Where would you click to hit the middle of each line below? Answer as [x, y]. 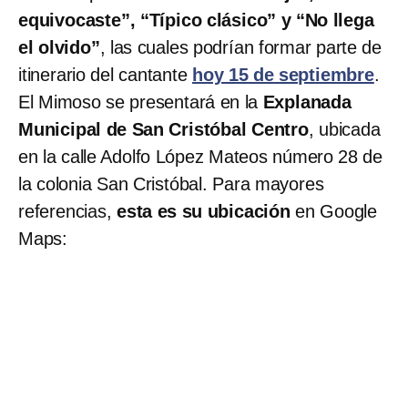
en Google [334, 211]
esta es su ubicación [204, 211]
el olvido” [59, 47]
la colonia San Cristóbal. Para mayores [171, 184]
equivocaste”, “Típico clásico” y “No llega [196, 20]
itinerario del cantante [106, 74]
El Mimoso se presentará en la [138, 102]
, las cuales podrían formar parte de [241, 47]
